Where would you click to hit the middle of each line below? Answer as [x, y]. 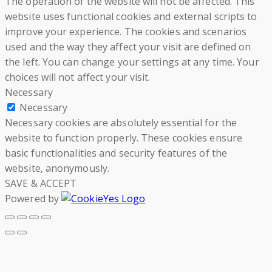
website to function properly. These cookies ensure [124, 138]
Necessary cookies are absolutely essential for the [121, 123]
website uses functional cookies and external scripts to [131, 17]
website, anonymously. [57, 168]
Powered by [33, 199]
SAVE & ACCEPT [41, 184]
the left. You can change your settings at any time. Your [132, 62]
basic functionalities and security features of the [116, 153]
